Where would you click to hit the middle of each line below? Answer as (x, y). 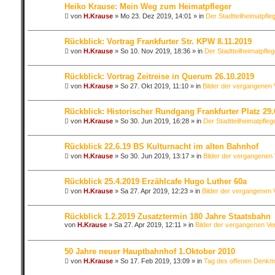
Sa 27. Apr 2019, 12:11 (147, 225)
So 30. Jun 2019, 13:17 (154, 156)
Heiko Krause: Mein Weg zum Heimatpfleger (148, 6)
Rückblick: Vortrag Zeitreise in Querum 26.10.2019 (159, 76)
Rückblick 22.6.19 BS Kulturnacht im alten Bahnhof (161, 146)
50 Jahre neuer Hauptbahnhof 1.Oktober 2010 (149, 251)
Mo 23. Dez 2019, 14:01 (156, 16)
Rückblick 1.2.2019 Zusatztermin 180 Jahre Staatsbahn (167, 216)
